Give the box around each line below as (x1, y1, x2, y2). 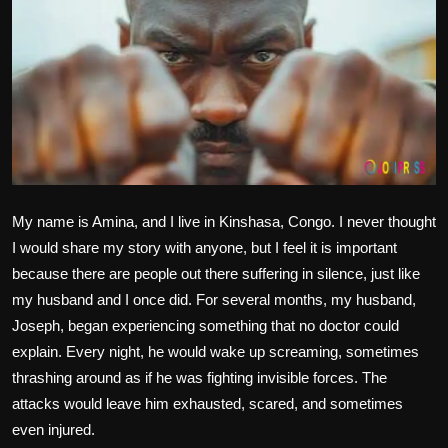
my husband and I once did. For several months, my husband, (12, 290, 416, 308)
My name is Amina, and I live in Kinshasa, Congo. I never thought (12, 212, 436, 230)
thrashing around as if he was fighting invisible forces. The (12, 368, 387, 386)
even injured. (12, 420, 95, 438)
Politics (15, 5, 69, 25)
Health (15, 103, 60, 123)
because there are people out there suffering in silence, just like (12, 264, 420, 282)
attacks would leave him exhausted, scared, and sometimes (12, 394, 403, 412)
